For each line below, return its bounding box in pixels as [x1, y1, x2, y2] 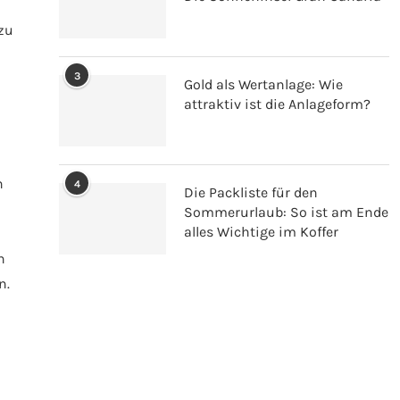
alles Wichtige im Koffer [184, 223, 338, 240]
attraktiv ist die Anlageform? [184, 96, 371, 112]
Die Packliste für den [184, 184, 318, 201]
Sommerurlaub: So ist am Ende [184, 204, 388, 221]
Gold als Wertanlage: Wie [184, 76, 343, 93]
